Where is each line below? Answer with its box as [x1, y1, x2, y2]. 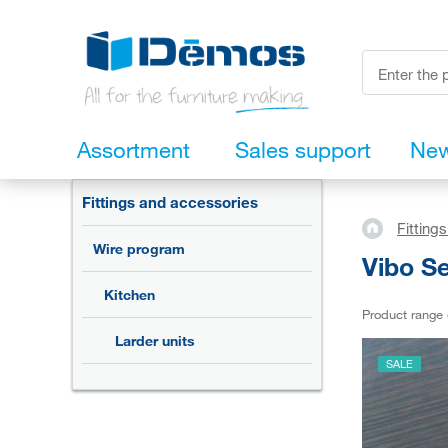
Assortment [77, 136, 190, 164]
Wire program [93, 240, 185, 258]
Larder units [115, 332, 195, 350]
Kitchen [104, 286, 155, 304]
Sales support [235, 136, 371, 164]
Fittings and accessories [82, 193, 258, 212]
